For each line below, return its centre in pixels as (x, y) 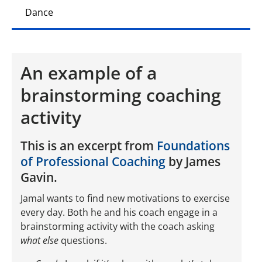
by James (193, 161)
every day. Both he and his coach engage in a (119, 213)
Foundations (193, 145)
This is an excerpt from (89, 145)
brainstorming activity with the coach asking (118, 227)
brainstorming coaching (121, 95)
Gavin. (39, 177)
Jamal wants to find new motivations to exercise (125, 199)
